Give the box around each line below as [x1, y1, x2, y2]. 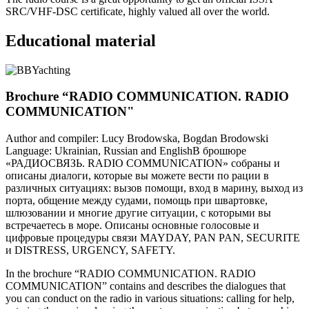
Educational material [6, 31, 156, 50]
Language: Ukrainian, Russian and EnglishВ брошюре [6, 145, 246, 157]
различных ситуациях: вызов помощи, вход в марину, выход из [6, 182, 303, 194]
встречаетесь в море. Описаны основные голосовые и [6, 219, 259, 231]
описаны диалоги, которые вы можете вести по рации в [6, 170, 269, 181]
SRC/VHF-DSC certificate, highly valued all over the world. [6, 5, 270, 17]
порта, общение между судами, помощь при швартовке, [6, 195, 268, 206]
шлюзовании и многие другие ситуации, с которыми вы [6, 207, 271, 219]
